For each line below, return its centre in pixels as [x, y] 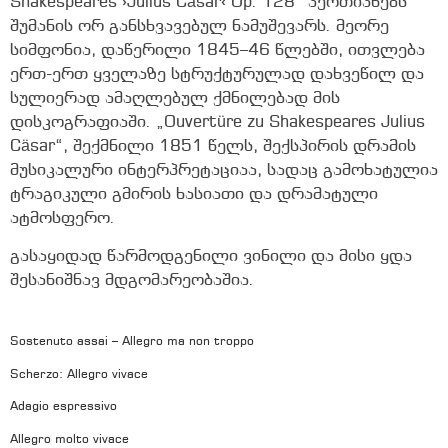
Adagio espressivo [63, 407]
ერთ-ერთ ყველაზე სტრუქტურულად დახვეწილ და [217, 75]
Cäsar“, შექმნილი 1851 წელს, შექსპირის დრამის [213, 147]
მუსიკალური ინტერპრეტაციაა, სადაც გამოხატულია [224, 171]
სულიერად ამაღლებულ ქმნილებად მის [175, 99]
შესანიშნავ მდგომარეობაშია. [132, 281]
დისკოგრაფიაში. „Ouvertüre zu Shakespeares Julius [217, 123]
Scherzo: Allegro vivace [79, 374]
